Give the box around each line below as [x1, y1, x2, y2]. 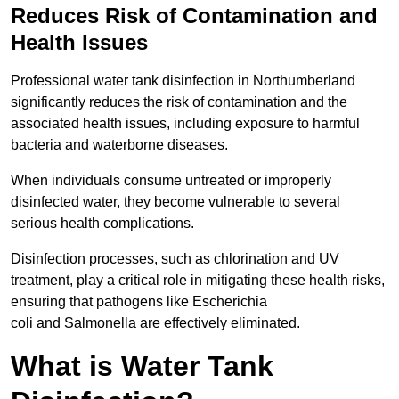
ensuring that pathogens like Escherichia [11, 294, 267, 310]
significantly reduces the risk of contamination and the [11, 94, 347, 110]
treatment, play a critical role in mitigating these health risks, [11, 273, 385, 289]
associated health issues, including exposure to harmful [11, 116, 360, 132]
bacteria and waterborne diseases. [11, 137, 228, 153]
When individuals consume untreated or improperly [11, 173, 331, 189]
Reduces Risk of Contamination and [11, 4, 378, 28]
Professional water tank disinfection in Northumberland [11, 73, 355, 89]
